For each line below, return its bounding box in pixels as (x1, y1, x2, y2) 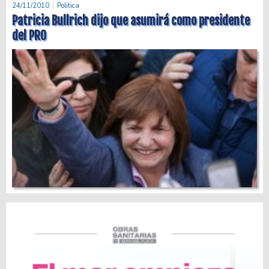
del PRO (12, 28, 46, 44)
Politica (57, 1, 79, 11)
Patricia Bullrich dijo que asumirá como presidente (12, 13, 250, 29)
